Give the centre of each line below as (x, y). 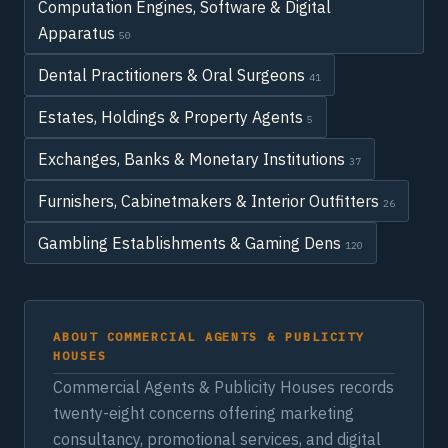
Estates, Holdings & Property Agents (172, 117)
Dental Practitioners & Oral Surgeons (173, 75)
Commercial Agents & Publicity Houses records (223, 387)
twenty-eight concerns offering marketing (203, 413)
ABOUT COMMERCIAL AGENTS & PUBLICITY (209, 336)
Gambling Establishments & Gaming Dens (191, 243)
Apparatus (78, 33)
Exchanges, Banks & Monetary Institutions (193, 159)
